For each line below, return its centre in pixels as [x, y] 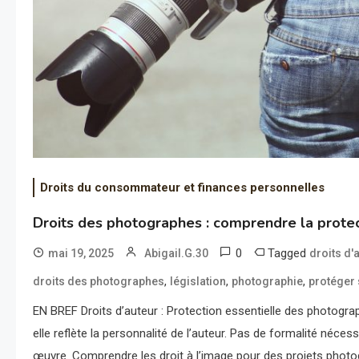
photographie [268, 282]
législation [198, 282]
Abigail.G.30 [177, 254]
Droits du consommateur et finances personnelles [183, 188]
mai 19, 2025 [81, 254]
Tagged [289, 254]
